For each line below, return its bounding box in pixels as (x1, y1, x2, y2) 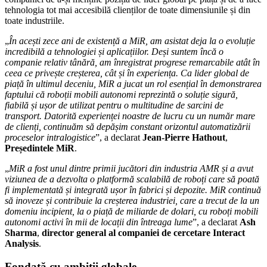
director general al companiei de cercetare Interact (42, 227, 245, 238)
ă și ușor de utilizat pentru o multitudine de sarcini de (24, 100, 223, 110)
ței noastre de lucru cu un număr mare (111, 110, 255, 121)
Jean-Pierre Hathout (142, 132, 225, 142)
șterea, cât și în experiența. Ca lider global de (78, 67, 249, 78)
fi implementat (5, 184, 58, 195)
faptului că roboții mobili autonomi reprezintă (5, 89, 178, 100)
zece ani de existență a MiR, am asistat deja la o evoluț (43, 35, 249, 46)
